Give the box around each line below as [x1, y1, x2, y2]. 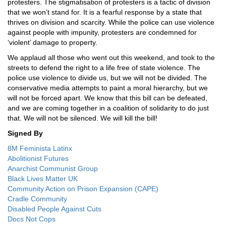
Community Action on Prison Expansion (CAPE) [8, 185, 158, 193]
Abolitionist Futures [8, 154, 69, 162]
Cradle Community [8, 195, 67, 203]
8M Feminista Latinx [8, 144, 72, 152]
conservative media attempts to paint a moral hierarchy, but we [8, 84, 208, 92]
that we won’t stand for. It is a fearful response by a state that [8, 8, 202, 16]
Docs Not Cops [8, 215, 55, 223]
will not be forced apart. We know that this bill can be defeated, [8, 94, 207, 102]
